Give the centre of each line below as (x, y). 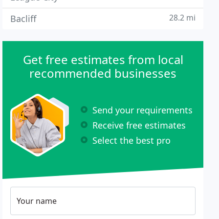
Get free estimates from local (103, 59)
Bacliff (23, 19)
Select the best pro (132, 140)
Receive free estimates (139, 125)
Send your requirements (143, 110)
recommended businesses (103, 73)
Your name (37, 201)
